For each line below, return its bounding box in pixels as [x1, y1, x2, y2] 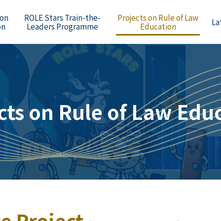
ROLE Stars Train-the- [24, 12, 101, 23]
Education [140, 21, 176, 32]
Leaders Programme [26, 21, 98, 32]
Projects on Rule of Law [117, 12, 199, 23]
